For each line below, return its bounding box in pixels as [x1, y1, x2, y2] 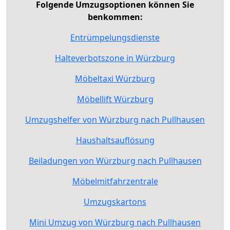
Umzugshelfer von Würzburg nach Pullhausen [25, 113, 205, 125]
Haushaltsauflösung [75, 134, 155, 146]
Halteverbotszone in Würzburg [55, 52, 175, 64]
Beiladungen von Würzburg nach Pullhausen [28, 155, 202, 166]
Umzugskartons [84, 196, 146, 207]
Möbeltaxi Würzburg [75, 72, 155, 84]
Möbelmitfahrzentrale [72, 175, 158, 187]
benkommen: [87, 11, 143, 23]
